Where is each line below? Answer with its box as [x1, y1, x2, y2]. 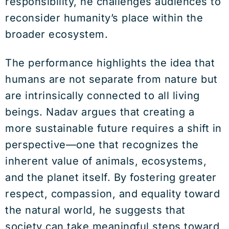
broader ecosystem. [5, 28, 108, 40]
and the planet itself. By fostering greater [5, 171, 217, 184]
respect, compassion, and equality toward [5, 188, 220, 200]
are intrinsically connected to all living [5, 89, 200, 102]
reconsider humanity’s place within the [5, 12, 203, 24]
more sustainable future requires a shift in [5, 122, 222, 134]
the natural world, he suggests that [5, 204, 186, 216]
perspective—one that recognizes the [5, 139, 199, 151]
